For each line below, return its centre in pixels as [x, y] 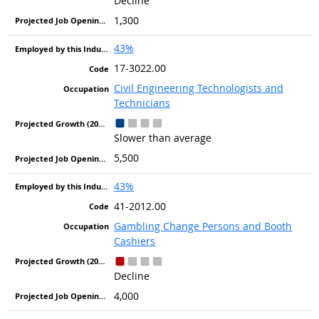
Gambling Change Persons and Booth [203, 226]
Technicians [142, 103]
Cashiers [134, 241]
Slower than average [162, 138]
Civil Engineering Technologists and [198, 88]
